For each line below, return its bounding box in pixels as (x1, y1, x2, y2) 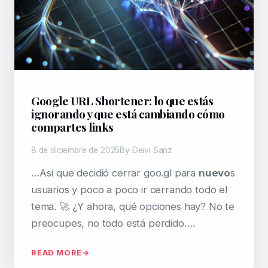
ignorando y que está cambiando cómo (31, 106, 225, 121)
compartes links (31, 119, 114, 135)
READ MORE (31, 248, 83, 257)
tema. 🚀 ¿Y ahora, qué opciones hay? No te (31, 200, 235, 212)
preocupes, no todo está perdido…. (31, 217, 195, 229)
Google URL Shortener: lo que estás (31, 93, 213, 108)
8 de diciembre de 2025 (31, 145, 120, 155)
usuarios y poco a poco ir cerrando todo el (31, 184, 227, 196)
